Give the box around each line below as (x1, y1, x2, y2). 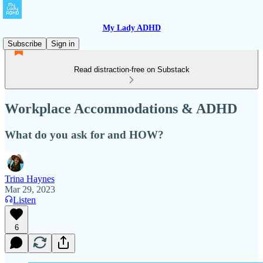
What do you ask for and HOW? (5, 128, 164, 141)
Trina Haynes (5, 173, 55, 184)
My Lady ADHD (102, 23, 161, 32)
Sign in (51, 39, 75, 48)
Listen (13, 194, 36, 205)
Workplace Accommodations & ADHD (5, 100, 237, 116)
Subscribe (8, 39, 42, 48)
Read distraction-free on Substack (73, 65, 190, 74)
